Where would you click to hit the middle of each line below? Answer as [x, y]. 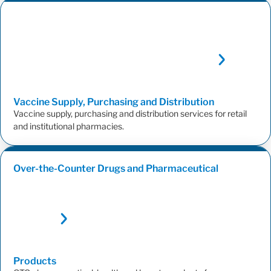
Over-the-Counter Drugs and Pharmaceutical [116, 169]
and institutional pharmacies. [69, 126]
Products [36, 261]
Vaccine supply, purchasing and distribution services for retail [130, 114]
